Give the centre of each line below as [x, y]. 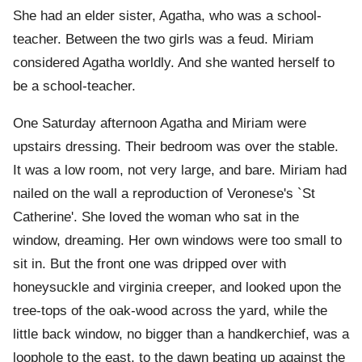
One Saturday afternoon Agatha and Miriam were [160, 124]
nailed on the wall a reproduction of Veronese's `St [164, 194]
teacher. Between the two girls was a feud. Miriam [163, 40]
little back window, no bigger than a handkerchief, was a [181, 335]
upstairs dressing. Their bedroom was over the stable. [176, 147]
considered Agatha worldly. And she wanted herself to [174, 63]
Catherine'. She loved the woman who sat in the [156, 217]
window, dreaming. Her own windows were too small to [177, 241]
